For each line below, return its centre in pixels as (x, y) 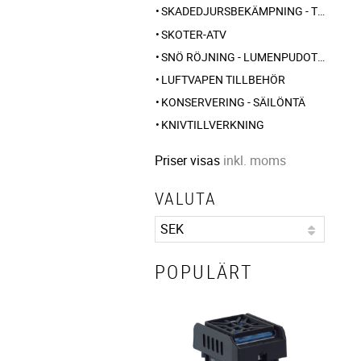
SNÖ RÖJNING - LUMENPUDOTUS (239, 56)
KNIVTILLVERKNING (213, 125)
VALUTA (186, 199)
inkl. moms (255, 161)
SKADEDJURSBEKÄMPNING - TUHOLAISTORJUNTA (239, 11)
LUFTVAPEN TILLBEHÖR (223, 79)
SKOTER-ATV (194, 34)
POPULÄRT (204, 272)
